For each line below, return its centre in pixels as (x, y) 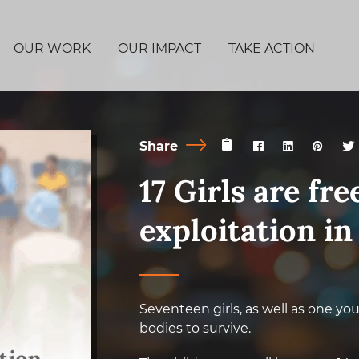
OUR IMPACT (159, 49)
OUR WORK (52, 49)
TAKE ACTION (272, 49)
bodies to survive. (195, 328)
